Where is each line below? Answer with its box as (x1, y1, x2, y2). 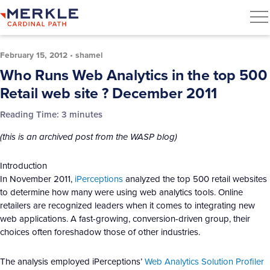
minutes (69, 108, 102, 121)
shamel (75, 49, 102, 61)
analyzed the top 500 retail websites (123, 172, 267, 186)
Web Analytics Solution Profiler (145, 254, 264, 268)
